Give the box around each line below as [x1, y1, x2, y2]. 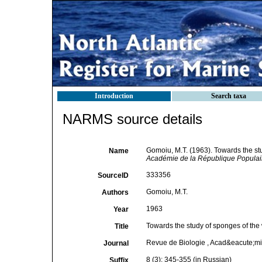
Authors [101, 188, 129, 196]
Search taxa [211, 92, 246, 100]
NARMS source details [63, 111, 202, 127]
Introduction [95, 92, 133, 100]
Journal [103, 239, 129, 247]
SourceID [97, 171, 129, 180]
